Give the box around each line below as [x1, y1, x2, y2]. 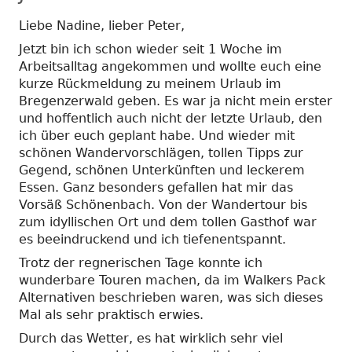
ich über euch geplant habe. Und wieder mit [19, 127, 295, 143]
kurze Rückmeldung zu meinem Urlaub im [19, 75, 281, 91]
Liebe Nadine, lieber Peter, [19, 17, 185, 33]
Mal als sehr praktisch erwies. [19, 306, 207, 322]
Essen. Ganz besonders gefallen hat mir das [19, 179, 293, 195]
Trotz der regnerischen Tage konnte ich [19, 255, 262, 270]
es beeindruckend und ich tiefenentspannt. [19, 231, 286, 247]
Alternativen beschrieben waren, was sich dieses [19, 289, 323, 305]
